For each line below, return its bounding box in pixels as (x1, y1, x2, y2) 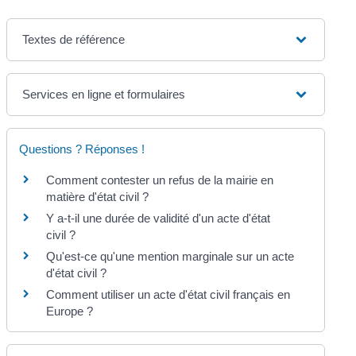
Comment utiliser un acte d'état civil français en (46, 288, 291, 302)
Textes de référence (22, 33, 126, 47)
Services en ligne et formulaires (22, 87, 186, 102)
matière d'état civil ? (46, 190, 149, 204)
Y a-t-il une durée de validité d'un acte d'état (46, 211, 271, 226)
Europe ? (46, 304, 94, 319)
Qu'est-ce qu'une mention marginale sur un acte (46, 250, 295, 264)
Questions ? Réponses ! (19, 142, 145, 157)
